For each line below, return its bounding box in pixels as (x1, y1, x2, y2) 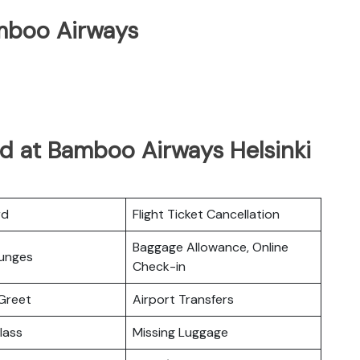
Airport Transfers (133, 290, 234, 308)
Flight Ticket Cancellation (133, 205, 280, 223)
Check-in (133, 257, 186, 275)
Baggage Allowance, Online (133, 238, 288, 256)
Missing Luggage (133, 323, 228, 341)
